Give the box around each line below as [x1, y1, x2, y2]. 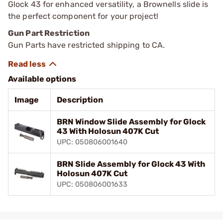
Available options [8, 74, 76, 84]
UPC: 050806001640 [57, 137, 127, 146]
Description [57, 95, 103, 105]
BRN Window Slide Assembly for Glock [57, 116, 206, 126]
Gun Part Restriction [8, 28, 90, 38]
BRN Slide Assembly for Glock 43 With [57, 159, 205, 169]
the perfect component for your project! [8, 11, 158, 21]
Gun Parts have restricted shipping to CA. [8, 40, 165, 50]
